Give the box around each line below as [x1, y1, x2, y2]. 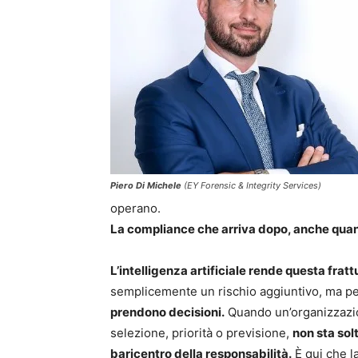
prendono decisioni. [110, 304, 225, 320]
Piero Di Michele [110, 179, 181, 191]
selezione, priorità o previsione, [110, 325, 292, 341]
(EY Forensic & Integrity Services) [181, 179, 321, 191]
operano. [110, 201, 161, 217]
